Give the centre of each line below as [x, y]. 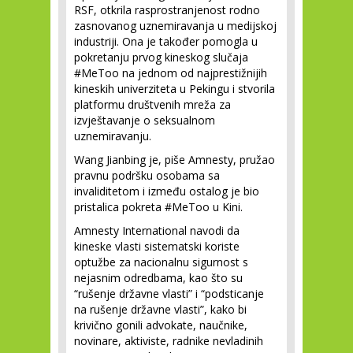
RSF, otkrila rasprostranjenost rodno [167, 10]
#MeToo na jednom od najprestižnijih [171, 73]
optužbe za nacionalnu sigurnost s [161, 262]
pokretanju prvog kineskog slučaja [161, 57]
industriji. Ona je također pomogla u [166, 41]
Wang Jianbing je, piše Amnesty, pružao [175, 160]
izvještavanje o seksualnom [145, 120]
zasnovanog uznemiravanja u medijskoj [175, 26]
